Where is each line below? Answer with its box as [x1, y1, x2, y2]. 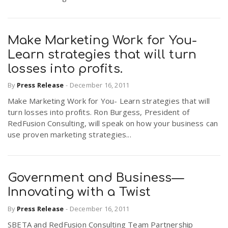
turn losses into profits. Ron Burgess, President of [8, 107, 190, 118]
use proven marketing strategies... [8, 129, 131, 140]
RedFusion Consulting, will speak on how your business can [8, 118, 218, 129]
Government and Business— [8, 171, 184, 185]
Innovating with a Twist [8, 185, 151, 199]
